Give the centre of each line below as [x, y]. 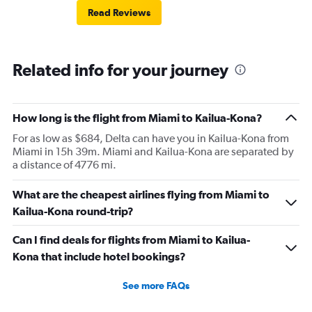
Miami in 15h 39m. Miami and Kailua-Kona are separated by [153, 152]
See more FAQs [156, 286]
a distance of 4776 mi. [64, 165]
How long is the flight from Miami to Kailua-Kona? [138, 118]
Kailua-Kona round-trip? [73, 211]
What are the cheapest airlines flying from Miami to [141, 195]
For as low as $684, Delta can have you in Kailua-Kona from [151, 139]
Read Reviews [119, 13]
